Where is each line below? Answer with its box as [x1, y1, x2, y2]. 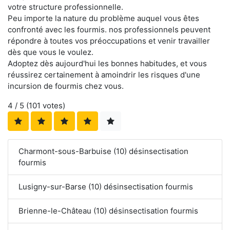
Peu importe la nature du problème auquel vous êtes [8, 13, 199, 24]
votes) [41, 101, 65, 111]
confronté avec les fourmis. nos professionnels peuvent [8, 25, 210, 35]
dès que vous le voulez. [8, 47, 93, 57]
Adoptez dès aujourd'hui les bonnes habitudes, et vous [8, 59, 207, 69]
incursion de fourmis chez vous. [8, 81, 124, 91]
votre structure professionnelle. [8, 2, 123, 12]
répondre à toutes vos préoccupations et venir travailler [8, 36, 210, 46]
